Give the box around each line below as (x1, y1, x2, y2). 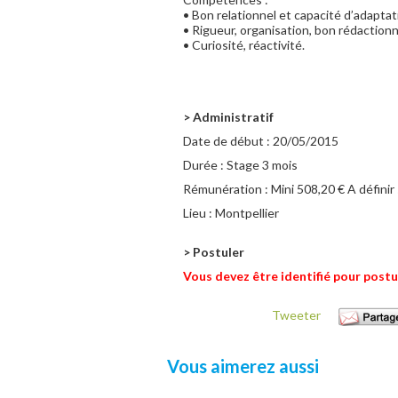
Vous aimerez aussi (167, 355, 319, 377)
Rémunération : (183, 181, 271, 196)
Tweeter (272, 307, 321, 322)
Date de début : (183, 133, 273, 148)
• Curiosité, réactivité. (183, 37, 305, 52)
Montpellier (215, 205, 279, 220)
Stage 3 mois (227, 157, 298, 172)
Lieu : (183, 205, 215, 220)
